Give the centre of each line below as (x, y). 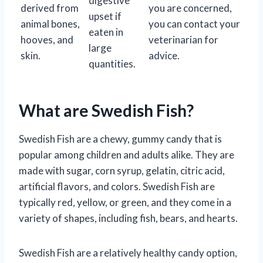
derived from (50, 8)
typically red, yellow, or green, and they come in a (125, 202)
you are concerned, (190, 8)
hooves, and (47, 39)
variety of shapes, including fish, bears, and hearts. (128, 218)
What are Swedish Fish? (106, 110)
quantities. (112, 63)
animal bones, (50, 23)
